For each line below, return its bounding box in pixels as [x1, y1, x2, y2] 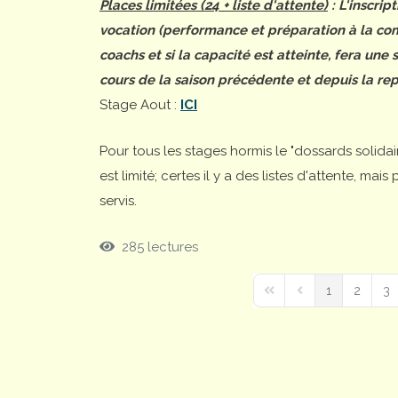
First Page [260, 291, 316, 306]
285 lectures [115, 238, 198, 255]
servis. [99, 192, 137, 209]
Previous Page [291, 291, 372, 306]
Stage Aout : [99, 96, 180, 113]
